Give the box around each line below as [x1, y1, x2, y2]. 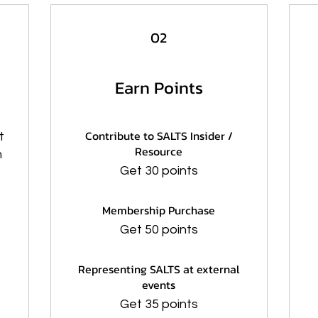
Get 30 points [119, 164, 198, 177]
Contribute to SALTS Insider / [84, 127, 233, 144]
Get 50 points [119, 223, 198, 236]
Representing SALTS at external [78, 261, 240, 278]
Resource [135, 143, 183, 160]
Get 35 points [119, 297, 198, 311]
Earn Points [114, 75, 203, 100]
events [142, 276, 176, 293]
